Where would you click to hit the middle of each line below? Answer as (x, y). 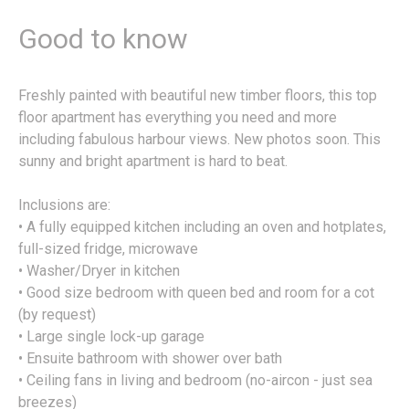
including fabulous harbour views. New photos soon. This (199, 140)
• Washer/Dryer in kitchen (99, 271)
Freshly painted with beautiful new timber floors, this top (198, 96)
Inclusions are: (64, 205)
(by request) (57, 315)
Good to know (103, 39)
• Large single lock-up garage (111, 337)
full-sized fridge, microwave (108, 249)
